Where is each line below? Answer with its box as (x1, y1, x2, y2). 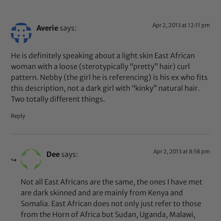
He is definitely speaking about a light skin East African (11, 51, 195, 61)
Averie (37, 23, 59, 33)
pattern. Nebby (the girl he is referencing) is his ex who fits (11, 73, 208, 82)
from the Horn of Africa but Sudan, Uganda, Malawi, (21, 210, 196, 220)
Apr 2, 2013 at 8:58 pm (153, 147, 210, 155)
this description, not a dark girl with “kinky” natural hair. (11, 84, 200, 93)
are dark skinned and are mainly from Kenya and (21, 188, 184, 198)
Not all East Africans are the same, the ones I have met (21, 178, 203, 187)
